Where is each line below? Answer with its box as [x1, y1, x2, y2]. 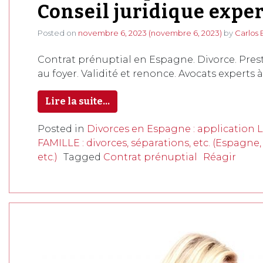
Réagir [203, 151, 236, 163]
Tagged [63, 151, 103, 163]
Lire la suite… [45, 96, 110, 107]
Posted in [38, 123, 87, 134]
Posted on [38, 28, 78, 38]
